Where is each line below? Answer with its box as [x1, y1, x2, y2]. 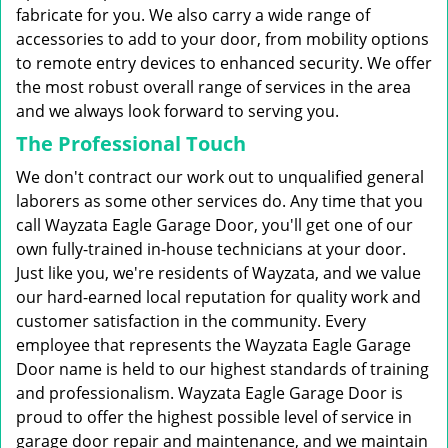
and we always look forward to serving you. [16, 100, 339, 122]
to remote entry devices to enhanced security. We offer [16, 52, 432, 74]
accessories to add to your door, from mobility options [16, 28, 429, 50]
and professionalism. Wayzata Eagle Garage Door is [16, 382, 403, 404]
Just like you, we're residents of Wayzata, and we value [16, 262, 421, 284]
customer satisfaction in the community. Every [16, 310, 366, 332]
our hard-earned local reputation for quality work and [16, 286, 421, 308]
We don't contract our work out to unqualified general [16, 166, 424, 188]
